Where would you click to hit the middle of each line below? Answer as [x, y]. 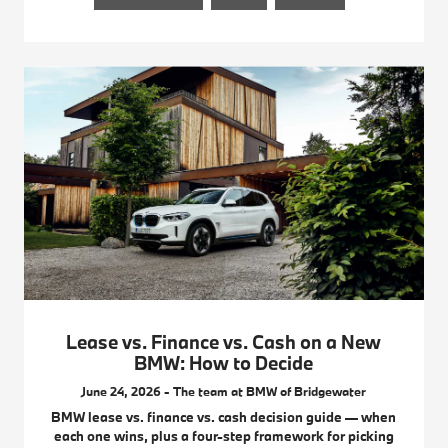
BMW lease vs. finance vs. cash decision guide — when [224, 417]
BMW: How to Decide [224, 363]
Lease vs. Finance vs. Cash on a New [224, 342]
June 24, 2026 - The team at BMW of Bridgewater [224, 391]
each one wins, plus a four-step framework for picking [223, 436]
